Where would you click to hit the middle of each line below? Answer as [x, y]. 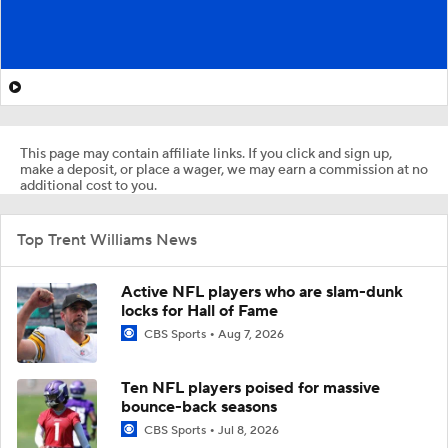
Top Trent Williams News [107, 239]
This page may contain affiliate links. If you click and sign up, [206, 153]
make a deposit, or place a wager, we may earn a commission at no [224, 169]
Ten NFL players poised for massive [250, 387]
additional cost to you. [88, 185]
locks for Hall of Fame [199, 310]
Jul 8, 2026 [248, 430]
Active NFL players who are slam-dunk [262, 291]
